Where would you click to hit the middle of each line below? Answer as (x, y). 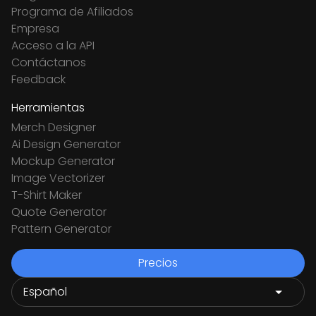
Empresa (35, 29)
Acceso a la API (53, 45)
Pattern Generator (61, 229)
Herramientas (48, 108)
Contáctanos (49, 62)
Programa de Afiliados (72, 12)
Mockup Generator (63, 161)
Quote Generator (59, 212)
